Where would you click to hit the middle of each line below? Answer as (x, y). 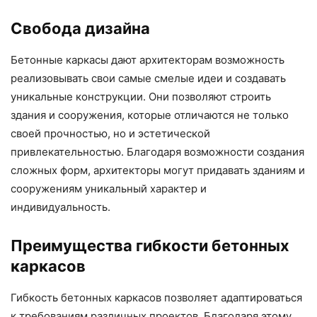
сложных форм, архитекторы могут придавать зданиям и (158, 171)
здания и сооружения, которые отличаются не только (150, 115)
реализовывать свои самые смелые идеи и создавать (148, 79)
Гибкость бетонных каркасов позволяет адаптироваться (156, 298)
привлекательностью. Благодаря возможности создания (157, 152)
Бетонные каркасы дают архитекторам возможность (148, 60)
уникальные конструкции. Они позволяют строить (141, 97)
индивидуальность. (60, 207)
